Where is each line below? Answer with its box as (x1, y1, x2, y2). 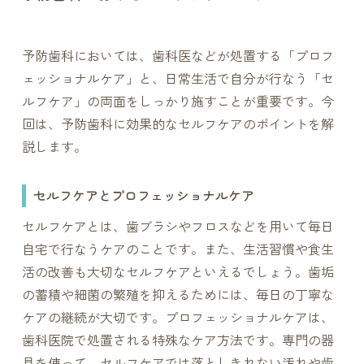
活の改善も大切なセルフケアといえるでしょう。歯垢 (21, 264, 334, 280)
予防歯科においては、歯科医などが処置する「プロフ (21, 48, 334, 64)
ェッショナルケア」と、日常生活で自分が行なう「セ (21, 71, 334, 87)
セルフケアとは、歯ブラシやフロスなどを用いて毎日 (21, 219, 334, 235)
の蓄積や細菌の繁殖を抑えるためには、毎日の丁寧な (21, 287, 334, 303)
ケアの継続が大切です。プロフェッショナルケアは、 (21, 310, 334, 326)
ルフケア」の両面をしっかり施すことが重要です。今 (21, 93, 334, 110)
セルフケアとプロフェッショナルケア (33, 188, 255, 204)
